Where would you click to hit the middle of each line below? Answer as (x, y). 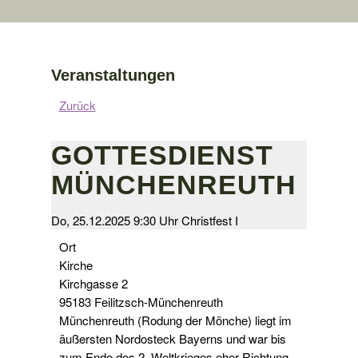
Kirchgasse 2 (93, 284)
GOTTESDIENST (162, 155)
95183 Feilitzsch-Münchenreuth (141, 302)
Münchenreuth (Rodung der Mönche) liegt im (175, 320)
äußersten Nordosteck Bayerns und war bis (172, 339)
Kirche (76, 265)
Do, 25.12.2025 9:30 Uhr (114, 221)
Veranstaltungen (113, 76)
